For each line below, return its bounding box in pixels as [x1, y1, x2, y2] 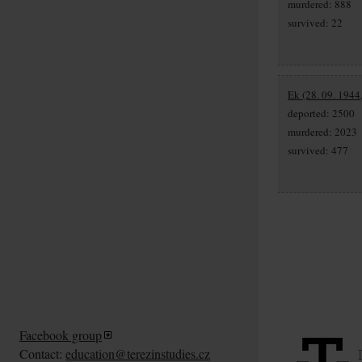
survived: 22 [288, 15, 343, 30]
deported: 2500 [288, 105, 355, 120]
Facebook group [19, 326, 102, 343]
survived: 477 [288, 142, 348, 158]
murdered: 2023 [288, 124, 357, 139]
